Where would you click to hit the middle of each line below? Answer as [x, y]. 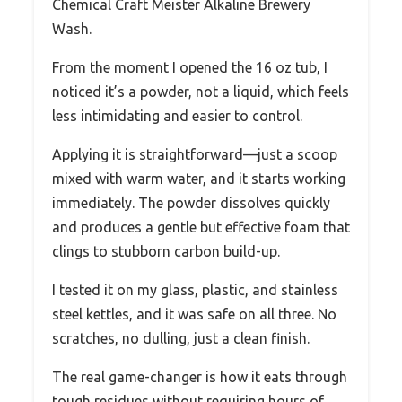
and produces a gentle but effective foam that [201, 227]
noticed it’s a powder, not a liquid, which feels [201, 91]
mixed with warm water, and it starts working [199, 178]
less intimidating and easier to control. [177, 115]
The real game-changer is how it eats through [200, 376]
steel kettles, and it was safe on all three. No [194, 314]
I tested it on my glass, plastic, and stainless [195, 289]
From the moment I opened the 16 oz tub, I [190, 67]
